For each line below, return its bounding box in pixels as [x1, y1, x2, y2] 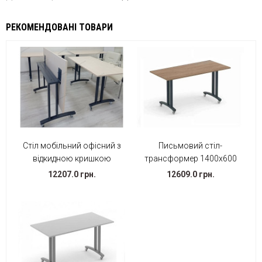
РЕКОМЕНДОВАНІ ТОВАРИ [6, 22, 113, 33]
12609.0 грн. [166, 169, 215, 179]
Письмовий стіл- [158, 140, 222, 150]
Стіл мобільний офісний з [22, 140, 121, 150]
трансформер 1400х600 [144, 153, 237, 163]
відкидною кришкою [32, 153, 111, 163]
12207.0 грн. [47, 169, 96, 179]
